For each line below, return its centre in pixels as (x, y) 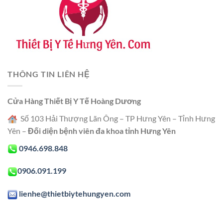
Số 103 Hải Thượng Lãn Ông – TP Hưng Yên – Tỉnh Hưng (116, 118)
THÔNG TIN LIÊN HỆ (49, 74)
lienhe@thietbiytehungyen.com (75, 194)
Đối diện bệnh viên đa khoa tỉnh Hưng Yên (102, 130)
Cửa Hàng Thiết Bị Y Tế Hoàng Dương (74, 101)
